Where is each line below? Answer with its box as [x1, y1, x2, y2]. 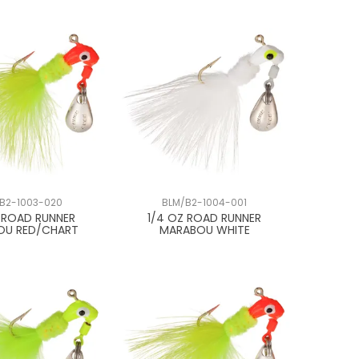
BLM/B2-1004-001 [162, 196, 248, 210]
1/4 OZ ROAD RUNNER [147, 210, 262, 227]
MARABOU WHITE [159, 222, 250, 239]
